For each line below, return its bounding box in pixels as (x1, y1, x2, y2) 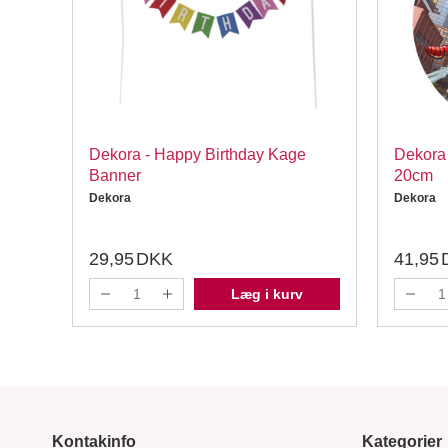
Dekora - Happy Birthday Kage (89, 146, 306, 163)
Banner (89, 167, 141, 184)
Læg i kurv (231, 286, 303, 302)
